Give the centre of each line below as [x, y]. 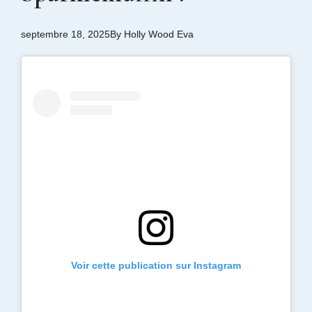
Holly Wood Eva [159, 34]
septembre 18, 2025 [65, 34]
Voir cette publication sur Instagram [156, 266]
